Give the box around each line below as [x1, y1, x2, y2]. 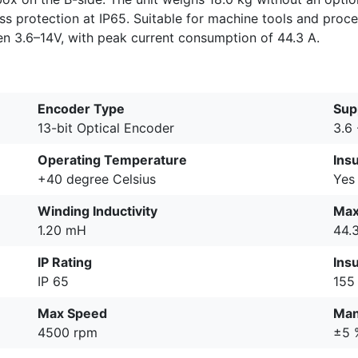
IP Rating [38, 253, 92, 270]
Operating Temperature [38, 151, 187, 168]
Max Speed [38, 304, 107, 321]
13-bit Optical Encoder [38, 119, 174, 136]
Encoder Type [38, 100, 125, 117]
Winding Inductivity [38, 202, 157, 219]
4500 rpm [38, 324, 97, 340]
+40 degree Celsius [38, 170, 156, 187]
